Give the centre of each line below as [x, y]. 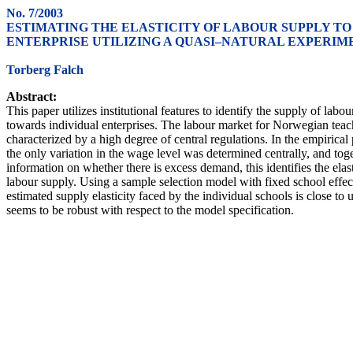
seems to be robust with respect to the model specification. [150, 210]
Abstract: [32, 97]
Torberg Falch [45, 70]
